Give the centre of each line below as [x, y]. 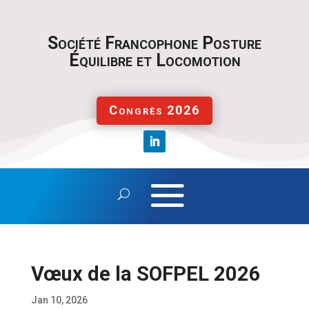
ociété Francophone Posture [160, 43]
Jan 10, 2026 [59, 300]
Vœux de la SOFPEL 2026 [146, 273]
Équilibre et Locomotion [154, 60]
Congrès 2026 [154, 110]
